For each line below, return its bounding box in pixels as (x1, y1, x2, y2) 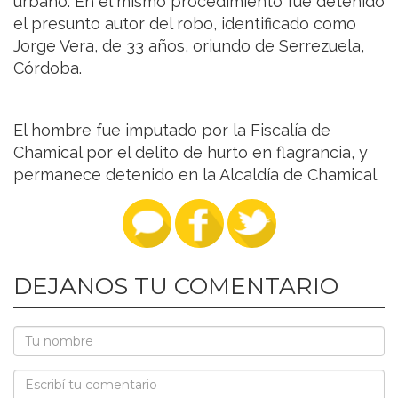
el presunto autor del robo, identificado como (13, 14, 356, 34)
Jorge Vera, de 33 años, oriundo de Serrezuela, (13, 36, 364, 56)
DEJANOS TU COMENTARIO (13, 272, 338, 301)
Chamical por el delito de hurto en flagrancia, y (13, 143, 368, 163)
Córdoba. (13, 59, 82, 78)
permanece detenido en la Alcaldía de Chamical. (13, 165, 379, 185)
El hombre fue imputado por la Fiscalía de (13, 121, 330, 140)
